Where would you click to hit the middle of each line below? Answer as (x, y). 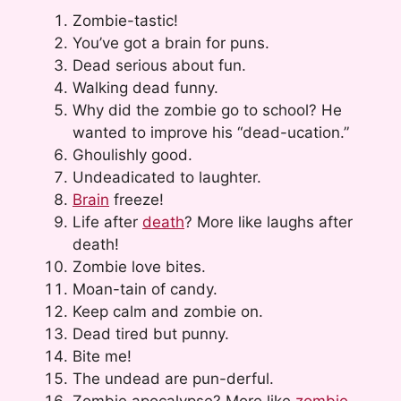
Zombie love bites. (139, 266)
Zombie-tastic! (125, 20)
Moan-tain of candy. (145, 289)
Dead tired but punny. (151, 333)
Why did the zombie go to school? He (207, 110)
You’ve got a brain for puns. (171, 43)
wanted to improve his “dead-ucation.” (211, 132)
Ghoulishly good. (132, 154)
